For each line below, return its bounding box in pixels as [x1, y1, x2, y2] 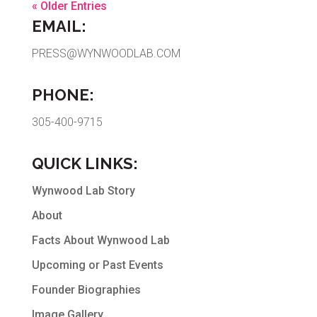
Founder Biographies [31, 282, 141, 296]
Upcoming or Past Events [31, 258, 163, 272]
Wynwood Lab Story [31, 183, 135, 197]
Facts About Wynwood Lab [31, 233, 170, 247]
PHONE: [31, 85, 94, 104]
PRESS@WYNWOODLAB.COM [31, 46, 180, 60]
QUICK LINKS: [31, 154, 138, 173]
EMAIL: [31, 16, 86, 35]
